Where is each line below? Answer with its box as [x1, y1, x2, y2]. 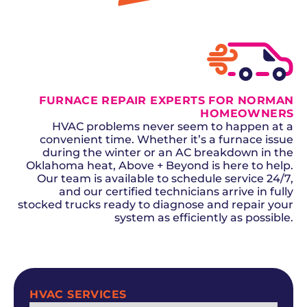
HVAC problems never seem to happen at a [52, 120, 294, 134]
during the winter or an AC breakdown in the [42, 146, 294, 160]
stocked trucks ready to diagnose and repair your [18, 198, 294, 212]
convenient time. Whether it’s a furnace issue [40, 133, 294, 147]
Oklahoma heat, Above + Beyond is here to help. [26, 159, 294, 173]
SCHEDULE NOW [189, 248, 276, 260]
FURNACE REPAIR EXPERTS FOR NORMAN [39, 94, 294, 108]
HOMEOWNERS [200, 107, 294, 121]
